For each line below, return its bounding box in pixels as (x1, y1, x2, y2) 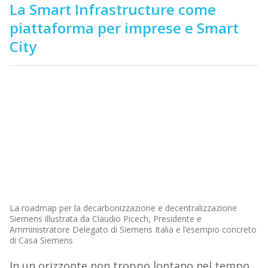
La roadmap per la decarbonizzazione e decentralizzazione (9, 202, 237, 214)
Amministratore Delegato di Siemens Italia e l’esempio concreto (9, 224, 257, 236)
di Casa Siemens (9, 234, 73, 246)
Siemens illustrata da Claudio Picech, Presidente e (9, 213, 202, 225)
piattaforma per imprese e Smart (9, 18, 239, 38)
